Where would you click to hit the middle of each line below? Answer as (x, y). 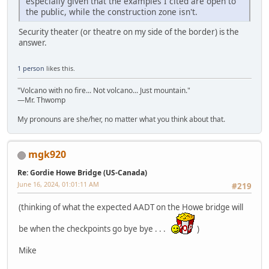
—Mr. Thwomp (41, 100)
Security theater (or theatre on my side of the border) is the (129, 32)
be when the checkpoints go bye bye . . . (95, 228)
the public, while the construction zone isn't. (112, 11)
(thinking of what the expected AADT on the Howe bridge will (131, 207)
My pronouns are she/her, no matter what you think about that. (121, 119)
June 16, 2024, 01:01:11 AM (58, 184)
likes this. (60, 68)
